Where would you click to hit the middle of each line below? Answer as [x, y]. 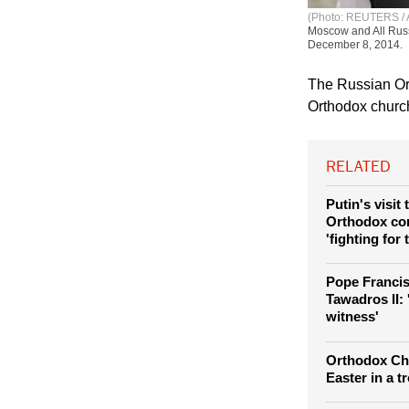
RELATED [358, 218]
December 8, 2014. [355, 95]
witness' [352, 368]
